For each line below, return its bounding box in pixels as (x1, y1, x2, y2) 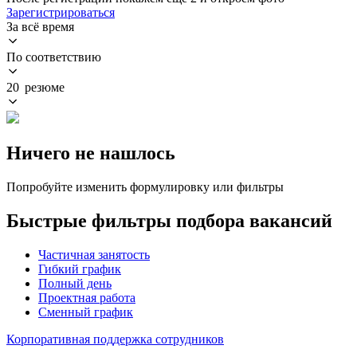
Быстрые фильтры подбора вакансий (6, 210, 332, 231)
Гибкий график (38, 261, 121, 276)
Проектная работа (38, 290, 135, 304)
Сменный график (38, 304, 133, 319)
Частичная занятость (38, 247, 150, 261)
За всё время (6, 19, 74, 33)
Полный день (38, 276, 112, 290)
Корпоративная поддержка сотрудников (6, 331, 224, 346)
